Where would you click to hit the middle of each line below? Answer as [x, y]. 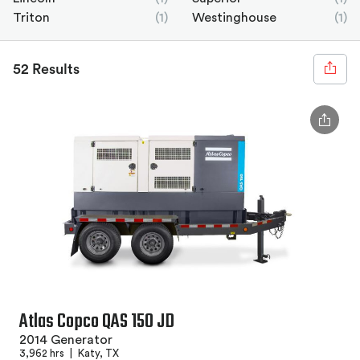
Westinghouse [234, 18]
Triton [31, 18]
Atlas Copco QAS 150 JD [97, 322]
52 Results [46, 69]
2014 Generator [66, 340]
